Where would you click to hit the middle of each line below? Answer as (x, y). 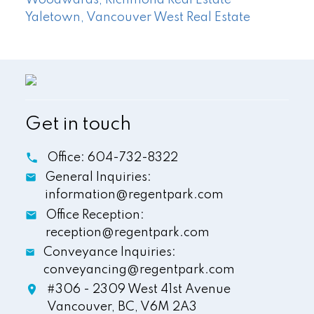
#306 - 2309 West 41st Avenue (139, 290)
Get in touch (78, 125)
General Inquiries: (98, 178)
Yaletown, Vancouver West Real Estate (137, 17)
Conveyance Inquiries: (110, 252)
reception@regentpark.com (128, 232)
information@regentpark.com (135, 195)
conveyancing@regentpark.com (139, 269)
